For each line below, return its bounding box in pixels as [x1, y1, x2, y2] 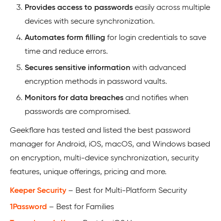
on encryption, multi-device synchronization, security [10, 154, 199, 162]
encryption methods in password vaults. [25, 77, 167, 86]
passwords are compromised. [25, 108, 131, 116]
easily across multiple [133, 3, 210, 12]
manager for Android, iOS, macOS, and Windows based [10, 140, 210, 148]
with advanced [130, 64, 186, 72]
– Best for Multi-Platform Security [66, 186, 187, 195]
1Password [10, 203, 47, 211]
